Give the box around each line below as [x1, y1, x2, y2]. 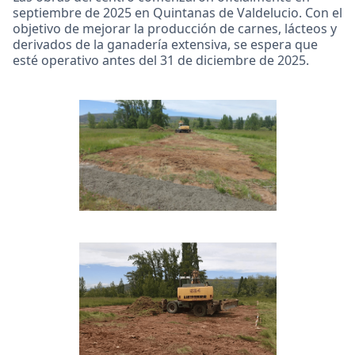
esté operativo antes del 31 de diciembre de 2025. [13, 51, 309, 69]
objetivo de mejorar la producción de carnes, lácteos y [13, 19, 337, 37]
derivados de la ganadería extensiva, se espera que [13, 35, 318, 53]
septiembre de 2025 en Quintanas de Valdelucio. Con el [13, 3, 342, 21]
